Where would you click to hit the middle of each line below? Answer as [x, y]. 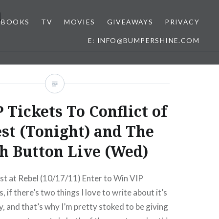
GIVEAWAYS [130, 22]
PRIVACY [182, 22]
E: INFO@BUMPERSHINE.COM [143, 40]
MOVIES [80, 22]
